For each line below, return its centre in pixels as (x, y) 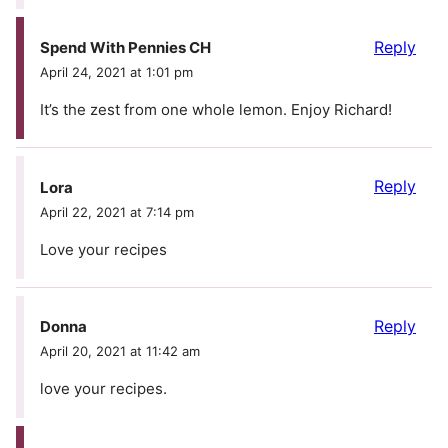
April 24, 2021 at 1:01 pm (116, 72)
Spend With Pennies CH (125, 48)
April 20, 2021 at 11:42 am (120, 350)
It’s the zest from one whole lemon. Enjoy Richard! (216, 110)
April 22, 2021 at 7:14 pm (117, 211)
